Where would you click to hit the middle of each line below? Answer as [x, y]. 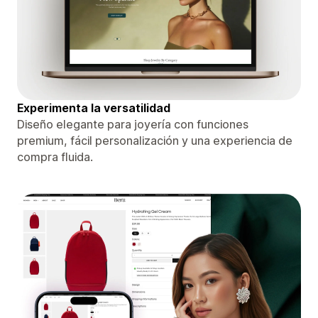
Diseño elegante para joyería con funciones [133, 124]
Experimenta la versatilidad [94, 108]
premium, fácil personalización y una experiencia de [155, 140]
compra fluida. [55, 157]
